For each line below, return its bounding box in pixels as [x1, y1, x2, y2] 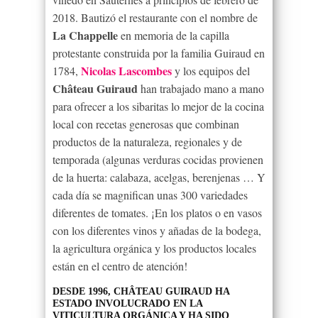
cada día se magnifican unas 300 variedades [53, 187, 248, 202]
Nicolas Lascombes [81, 62, 172, 79]
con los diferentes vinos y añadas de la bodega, [53, 222, 261, 238]
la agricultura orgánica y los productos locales [53, 240, 256, 256]
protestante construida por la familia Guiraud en [53, 45, 265, 60]
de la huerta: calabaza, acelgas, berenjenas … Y [53, 169, 265, 185]
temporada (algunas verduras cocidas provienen [53, 151, 263, 167]
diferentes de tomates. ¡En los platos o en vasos [53, 204, 262, 220]
